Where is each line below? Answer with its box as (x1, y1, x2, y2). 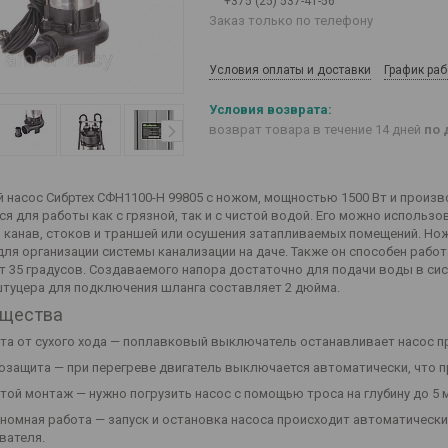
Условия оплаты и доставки (209, 63, 371, 77)
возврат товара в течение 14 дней (209, 122, 424, 138)
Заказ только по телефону (209, 13, 373, 28)
